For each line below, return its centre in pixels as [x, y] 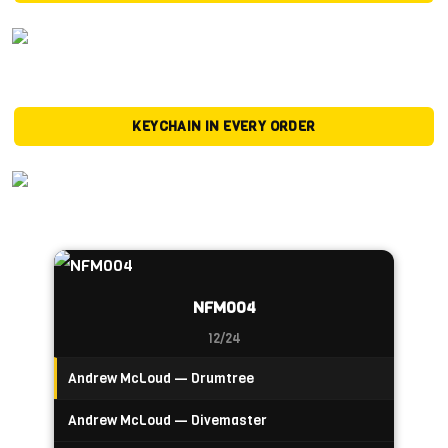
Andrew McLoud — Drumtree [161, 378]
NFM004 [224, 308]
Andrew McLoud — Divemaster [167, 420]
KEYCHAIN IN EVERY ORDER [224, 126]
